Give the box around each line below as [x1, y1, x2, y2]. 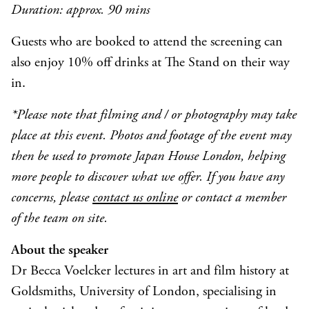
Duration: [11, 3, 66, 18]
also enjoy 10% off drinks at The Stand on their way [11, 56, 290, 70]
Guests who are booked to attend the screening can [11, 35, 283, 50]
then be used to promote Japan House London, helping [11, 150, 286, 164]
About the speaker [11, 243, 108, 258]
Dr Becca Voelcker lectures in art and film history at [11, 264, 289, 279]
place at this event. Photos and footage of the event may [11, 129, 291, 143]
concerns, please [11, 191, 92, 206]
